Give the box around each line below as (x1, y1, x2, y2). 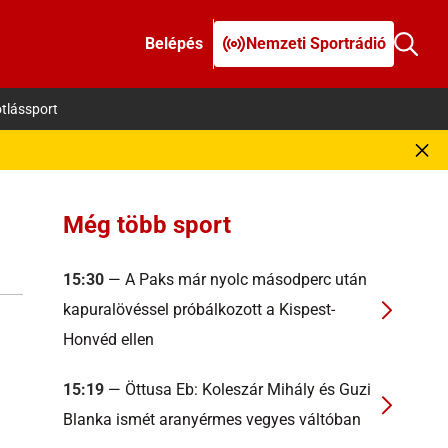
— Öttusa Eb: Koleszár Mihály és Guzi (104, 380, 371, 399)
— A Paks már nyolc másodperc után (104, 270, 367, 289)
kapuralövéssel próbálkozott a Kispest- (63, 300, 335, 319)
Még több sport (63, 211, 231, 239)
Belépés (145, 34, 203, 53)
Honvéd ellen (63, 330, 154, 349)
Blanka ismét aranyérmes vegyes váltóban (63, 410, 361, 429)
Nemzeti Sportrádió (246, 34, 386, 53)
